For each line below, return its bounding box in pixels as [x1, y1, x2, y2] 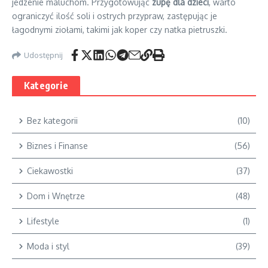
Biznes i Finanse [27, 141, 88, 151]
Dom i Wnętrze [27, 191, 85, 201]
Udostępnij [24, 50, 63, 60]
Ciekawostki [27, 166, 73, 176]
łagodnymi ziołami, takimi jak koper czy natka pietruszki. [12, 25, 227, 35]
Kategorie [24, 80, 68, 92]
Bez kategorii [27, 115, 78, 126]
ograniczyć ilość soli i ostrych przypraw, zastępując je [12, 11, 217, 21]
